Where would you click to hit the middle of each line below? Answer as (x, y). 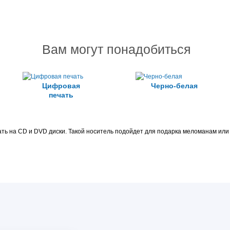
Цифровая (61, 86)
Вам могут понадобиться (116, 50)
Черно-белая (174, 86)
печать (61, 95)
